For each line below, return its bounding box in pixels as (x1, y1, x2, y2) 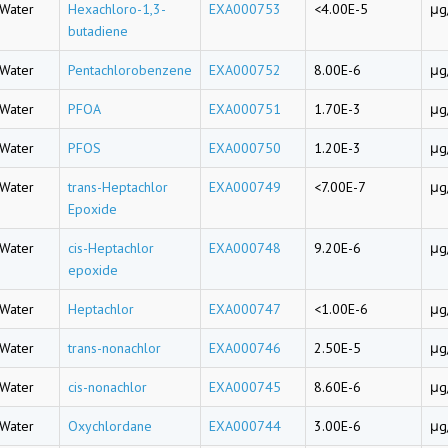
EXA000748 (209, 239, 281, 257)
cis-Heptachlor (68, 239, 154, 257)
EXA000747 (209, 300, 281, 318)
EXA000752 (209, 61, 281, 79)
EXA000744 (209, 417, 281, 435)
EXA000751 (209, 100, 281, 118)
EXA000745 (209, 378, 281, 396)
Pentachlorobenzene (68, 61, 192, 79)
